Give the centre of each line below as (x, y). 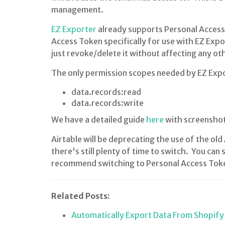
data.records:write (107, 103)
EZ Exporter (74, 29)
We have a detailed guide (99, 120)
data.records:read (106, 92)
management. (77, 10)
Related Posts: (81, 196)
